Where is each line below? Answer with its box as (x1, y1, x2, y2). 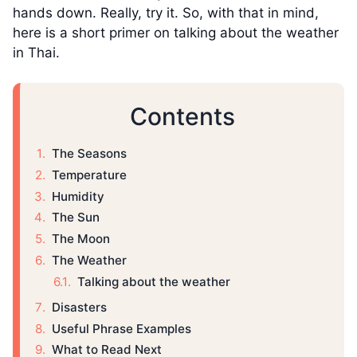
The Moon (52, 231, 110, 247)
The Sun (52, 210, 100, 226)
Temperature (52, 167, 127, 182)
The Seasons (52, 145, 127, 161)
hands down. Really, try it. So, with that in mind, (13, 4, 319, 21)
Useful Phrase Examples (52, 320, 191, 336)
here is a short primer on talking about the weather (13, 24, 339, 41)
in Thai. (13, 44, 60, 61)
